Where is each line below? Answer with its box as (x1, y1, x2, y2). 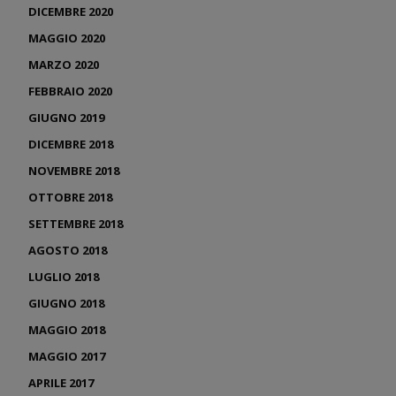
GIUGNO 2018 (28, 294, 104, 311)
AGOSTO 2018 (28, 241, 107, 258)
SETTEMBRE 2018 (28, 215, 123, 232)
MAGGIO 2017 (28, 347, 105, 364)
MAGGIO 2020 (28, 29, 105, 46)
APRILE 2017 (28, 374, 94, 391)
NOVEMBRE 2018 (28, 162, 119, 179)
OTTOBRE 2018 (28, 188, 112, 205)
